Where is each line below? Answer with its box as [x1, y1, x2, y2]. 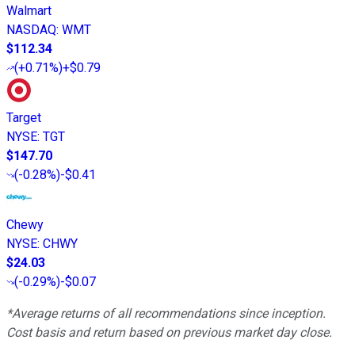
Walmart [6, 3, 52, 19]
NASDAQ [6, 22, 56, 38]
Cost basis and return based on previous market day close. [6, 325, 332, 341]
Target [6, 110, 41, 126]
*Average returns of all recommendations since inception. [6, 306, 326, 322]
